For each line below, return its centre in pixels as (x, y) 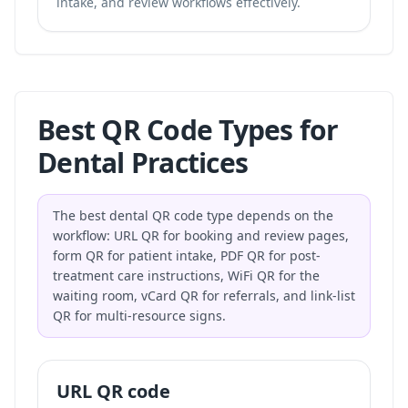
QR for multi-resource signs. (139, 316)
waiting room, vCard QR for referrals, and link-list (204, 296)
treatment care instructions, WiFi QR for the (186, 275)
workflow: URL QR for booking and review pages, (201, 235)
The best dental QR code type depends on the (193, 215)
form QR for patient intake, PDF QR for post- (187, 255)
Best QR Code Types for (188, 130)
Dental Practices (143, 163)
